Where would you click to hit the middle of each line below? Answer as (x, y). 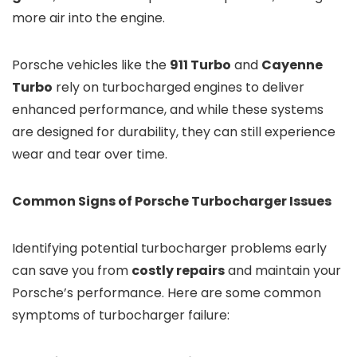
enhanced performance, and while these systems (168, 110)
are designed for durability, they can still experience (174, 132)
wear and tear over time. (90, 155)
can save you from (72, 271)
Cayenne (292, 65)
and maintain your (283, 271)
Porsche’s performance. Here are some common (167, 293)
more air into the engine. (88, 18)
